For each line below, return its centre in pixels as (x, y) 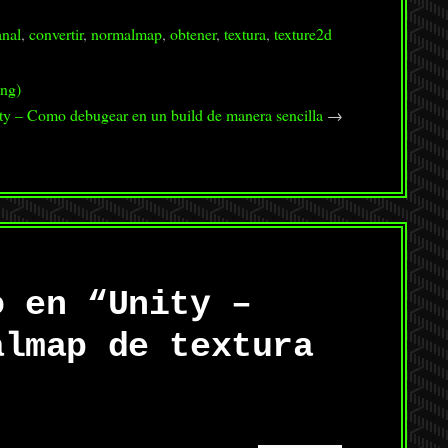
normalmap (126, 33)
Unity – (179, 305)
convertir (55, 33)
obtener (192, 33)
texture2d (302, 33)
